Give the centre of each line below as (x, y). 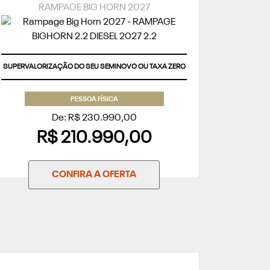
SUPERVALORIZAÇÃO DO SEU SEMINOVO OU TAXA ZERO (94, 67)
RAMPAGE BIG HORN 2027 (94, 8)
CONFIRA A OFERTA (94, 175)
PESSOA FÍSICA (94, 100)
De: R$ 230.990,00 (94, 118)
